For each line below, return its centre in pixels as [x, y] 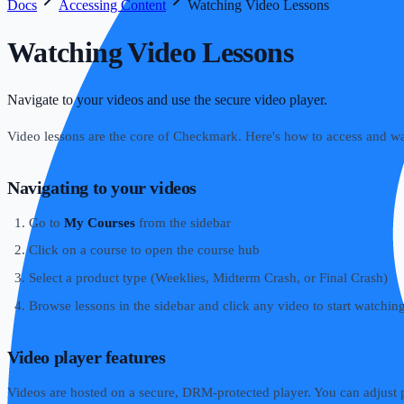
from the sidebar [183, 222]
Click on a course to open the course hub [144, 250]
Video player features [87, 357]
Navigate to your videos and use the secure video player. [167, 99]
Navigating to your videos [102, 187]
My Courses [100, 222]
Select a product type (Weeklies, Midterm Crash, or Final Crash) [208, 278]
